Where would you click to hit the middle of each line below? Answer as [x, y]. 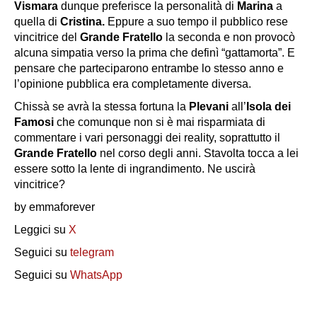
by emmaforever [56, 207]
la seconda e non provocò [230, 38]
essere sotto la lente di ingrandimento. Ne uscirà [135, 169]
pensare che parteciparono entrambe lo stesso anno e [149, 69]
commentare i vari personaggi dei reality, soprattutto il [147, 138]
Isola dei [269, 107]
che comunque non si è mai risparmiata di [161, 122]
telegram [92, 253]
